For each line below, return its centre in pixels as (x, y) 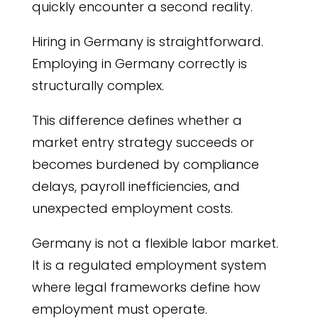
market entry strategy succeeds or (143, 142)
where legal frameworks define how (146, 287)
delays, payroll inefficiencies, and (136, 186)
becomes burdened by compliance (145, 164)
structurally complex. (98, 86)
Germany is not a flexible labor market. (155, 243)
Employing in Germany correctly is (139, 64)
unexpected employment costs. (132, 208)
